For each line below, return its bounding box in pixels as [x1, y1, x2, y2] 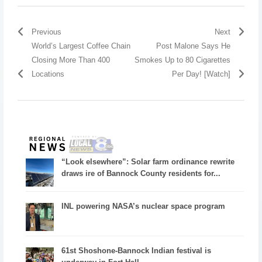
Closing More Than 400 [31, 56, 110, 64]
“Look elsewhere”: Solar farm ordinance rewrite [61, 157, 235, 167]
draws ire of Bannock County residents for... [61, 169, 221, 178]
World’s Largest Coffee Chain [31, 42, 130, 50]
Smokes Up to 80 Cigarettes [135, 56, 231, 64]
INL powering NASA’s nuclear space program [61, 202, 226, 211]
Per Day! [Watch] [172, 70, 231, 78]
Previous [31, 27, 61, 36]
